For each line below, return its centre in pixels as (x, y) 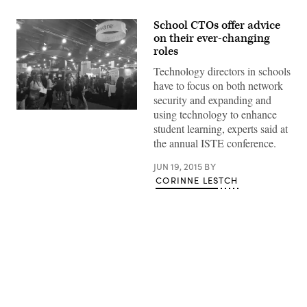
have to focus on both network (218, 85)
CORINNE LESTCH (197, 180)
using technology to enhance (215, 114)
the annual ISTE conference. (215, 143)
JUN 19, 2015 (179, 167)
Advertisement (184, 271)
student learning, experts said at (221, 128)
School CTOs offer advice (217, 25)
